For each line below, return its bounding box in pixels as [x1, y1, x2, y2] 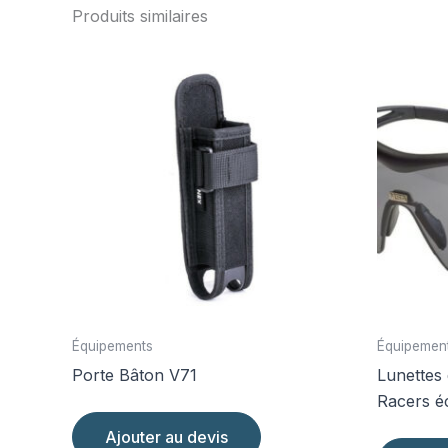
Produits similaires [72, 6, 208, 26]
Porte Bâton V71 [72, 364, 197, 385]
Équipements [72, 337, 153, 354]
